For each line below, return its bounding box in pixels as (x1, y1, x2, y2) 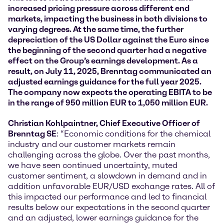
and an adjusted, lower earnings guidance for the (8, 213, 198, 223)
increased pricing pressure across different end (8, 3, 189, 13)
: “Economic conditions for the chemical (56, 129, 210, 139)
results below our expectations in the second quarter (8, 202, 210, 212)
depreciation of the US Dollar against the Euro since (8, 35, 209, 45)
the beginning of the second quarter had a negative (8, 45, 206, 55)
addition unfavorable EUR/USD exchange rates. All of (8, 181, 215, 191)
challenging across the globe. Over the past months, (8, 150, 210, 160)
